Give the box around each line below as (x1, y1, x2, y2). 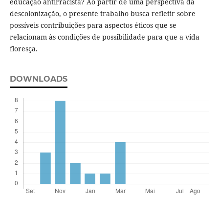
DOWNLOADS (9, 74, 67, 84)
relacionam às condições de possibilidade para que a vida (9, 32, 199, 42)
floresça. (9, 44, 40, 53)
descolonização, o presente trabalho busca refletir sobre (9, 8, 196, 18)
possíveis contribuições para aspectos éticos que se (9, 20, 176, 30)
